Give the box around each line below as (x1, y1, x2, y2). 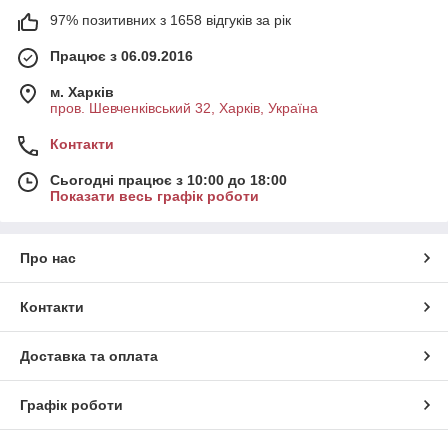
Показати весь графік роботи (50, 187, 259, 204)
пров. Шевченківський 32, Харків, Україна (50, 99, 318, 116)
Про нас (20, 249, 76, 266)
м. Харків (50, 83, 114, 100)
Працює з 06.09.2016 (50, 47, 193, 64)
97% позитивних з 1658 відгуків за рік (50, 11, 291, 28)
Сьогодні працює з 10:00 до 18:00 (50, 171, 287, 188)
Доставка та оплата (20, 347, 158, 364)
